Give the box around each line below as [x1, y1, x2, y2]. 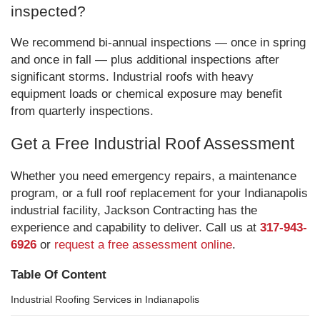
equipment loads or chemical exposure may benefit [11, 87, 282, 101]
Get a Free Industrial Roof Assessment [11, 134, 294, 153]
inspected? [11, 3, 86, 19]
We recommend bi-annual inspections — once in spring [11, 36, 306, 49]
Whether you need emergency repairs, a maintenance [11, 169, 296, 183]
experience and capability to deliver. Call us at [11, 221, 260, 234]
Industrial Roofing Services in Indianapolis [11, 294, 199, 305]
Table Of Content [11, 268, 106, 281]
